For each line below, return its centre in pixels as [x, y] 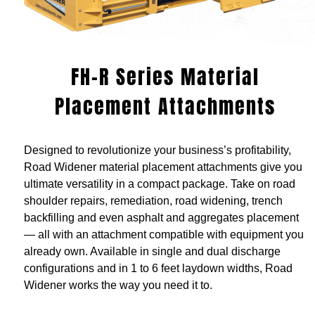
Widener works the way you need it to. [118, 285]
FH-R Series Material [165, 77]
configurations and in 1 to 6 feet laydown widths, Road [158, 269]
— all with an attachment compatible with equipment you [163, 235]
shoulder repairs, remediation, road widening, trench [153, 201]
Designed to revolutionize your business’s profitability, [157, 150]
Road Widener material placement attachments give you [163, 167]
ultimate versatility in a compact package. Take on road [159, 184]
